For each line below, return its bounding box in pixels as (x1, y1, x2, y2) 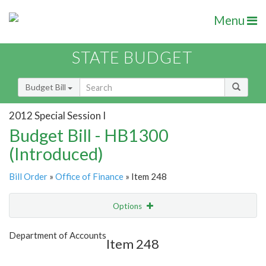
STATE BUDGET (72, 47, 192, 68)
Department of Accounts (9, 230, 106, 241)
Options (113, 201, 144, 211)
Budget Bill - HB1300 (9, 125, 169, 146)
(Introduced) (9, 143, 103, 164)
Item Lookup (12, 250, 59, 261)
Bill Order (9, 171, 47, 182)
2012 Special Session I (9, 109, 106, 122)
